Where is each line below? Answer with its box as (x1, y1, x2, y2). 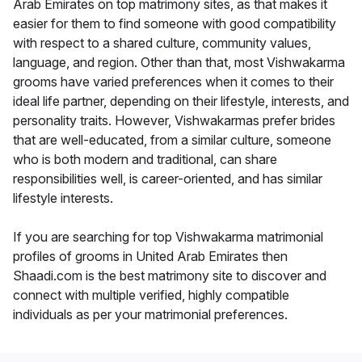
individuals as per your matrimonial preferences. (13, 306, 288, 323)
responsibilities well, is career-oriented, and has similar (13, 170, 322, 187)
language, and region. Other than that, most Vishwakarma (13, 54, 345, 71)
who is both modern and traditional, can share (13, 151, 277, 168)
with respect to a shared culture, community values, (13, 35, 311, 52)
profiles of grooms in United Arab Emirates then (13, 248, 288, 265)
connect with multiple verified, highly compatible (13, 287, 289, 304)
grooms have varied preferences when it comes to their (13, 74, 334, 90)
